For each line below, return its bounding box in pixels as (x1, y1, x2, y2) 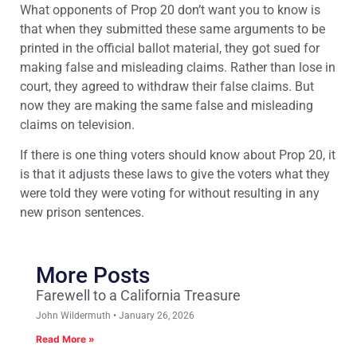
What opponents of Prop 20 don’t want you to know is (20, 2, 320, 18)
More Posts (36, 261, 150, 288)
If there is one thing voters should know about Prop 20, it (20, 147, 335, 163)
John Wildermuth (36, 309, 113, 321)
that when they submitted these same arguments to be (20, 21, 325, 37)
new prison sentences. (20, 205, 144, 220)
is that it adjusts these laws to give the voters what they (20, 167, 330, 182)
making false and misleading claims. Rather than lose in (20, 59, 335, 75)
